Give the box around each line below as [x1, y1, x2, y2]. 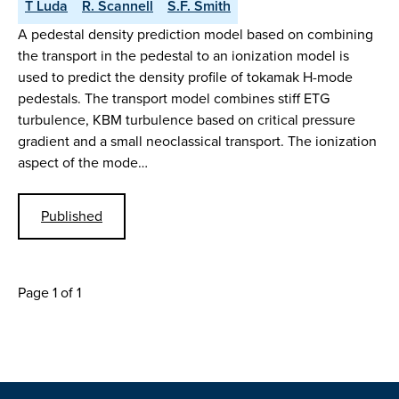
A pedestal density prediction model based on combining [18, 24, 373, 45]
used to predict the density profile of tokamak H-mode [18, 67, 353, 88]
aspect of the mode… [18, 152, 148, 174]
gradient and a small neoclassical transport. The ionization [18, 131, 377, 152]
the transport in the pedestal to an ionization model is [18, 45, 349, 67]
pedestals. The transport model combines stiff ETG [18, 88, 330, 110]
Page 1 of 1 [18, 281, 81, 303]
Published [41, 205, 102, 226]
